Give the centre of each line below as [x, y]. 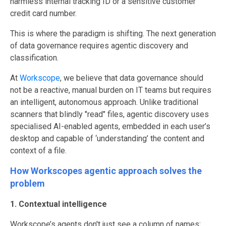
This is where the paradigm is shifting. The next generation [113, 33]
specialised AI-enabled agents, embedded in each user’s [110, 126]
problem [27, 183]
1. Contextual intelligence [59, 204]
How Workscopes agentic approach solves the [106, 171]
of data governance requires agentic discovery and [99, 45]
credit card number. [43, 13]
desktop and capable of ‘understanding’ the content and [107, 138]
